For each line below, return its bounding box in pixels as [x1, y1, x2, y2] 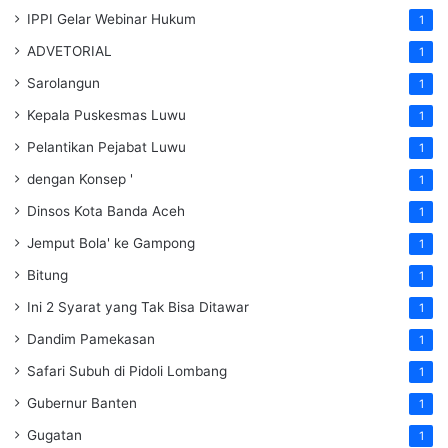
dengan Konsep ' [27, 171, 133, 188]
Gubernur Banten [27, 395, 137, 412]
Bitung [27, 267, 68, 284]
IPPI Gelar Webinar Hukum [27, 11, 196, 28]
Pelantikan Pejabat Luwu [27, 139, 186, 156]
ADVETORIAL [27, 43, 112, 60]
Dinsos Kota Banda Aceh [27, 203, 185, 220]
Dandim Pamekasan [27, 331, 155, 348]
